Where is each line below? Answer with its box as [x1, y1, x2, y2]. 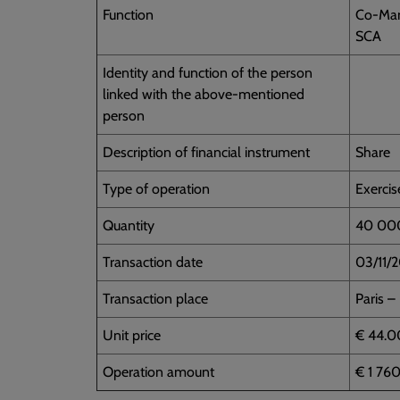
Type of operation [103, 179, 210, 197]
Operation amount [103, 362, 214, 380]
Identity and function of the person [103, 63, 312, 81]
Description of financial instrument [103, 143, 310, 161]
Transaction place [103, 289, 208, 307]
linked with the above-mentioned [103, 85, 304, 103]
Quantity [103, 216, 154, 234]
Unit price [103, 326, 161, 344]
